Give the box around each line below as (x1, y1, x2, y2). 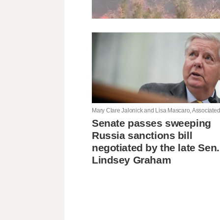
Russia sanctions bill (92, 129, 192, 141)
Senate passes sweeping (92, 117, 211, 129)
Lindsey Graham (92, 154, 171, 165)
